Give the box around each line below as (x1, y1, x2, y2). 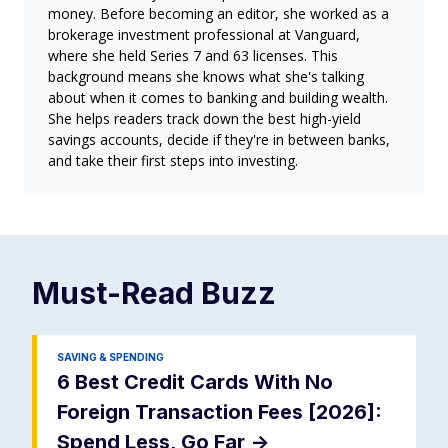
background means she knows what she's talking (48, 67, 364, 87)
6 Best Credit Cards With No (57, 370, 333, 395)
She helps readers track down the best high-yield (48, 109, 361, 129)
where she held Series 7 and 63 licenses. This (48, 46, 338, 66)
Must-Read (32, 275, 201, 312)
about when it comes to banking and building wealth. (48, 88, 388, 108)
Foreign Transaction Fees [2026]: (57, 400, 382, 425)
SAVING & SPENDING (57, 351, 164, 364)
